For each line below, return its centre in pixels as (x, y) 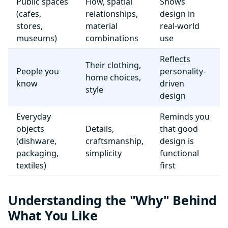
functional (179, 153)
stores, (30, 26)
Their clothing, (113, 65)
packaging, (37, 153)
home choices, (113, 77)
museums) (37, 38)
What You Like (53, 215)
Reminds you (185, 117)
